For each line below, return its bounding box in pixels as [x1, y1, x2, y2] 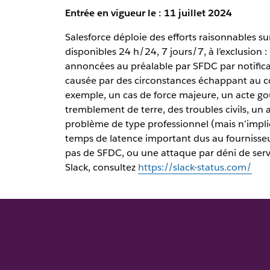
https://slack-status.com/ [137, 161, 252, 174]
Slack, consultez [64, 161, 138, 174]
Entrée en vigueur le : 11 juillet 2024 [64, 7, 232, 19]
